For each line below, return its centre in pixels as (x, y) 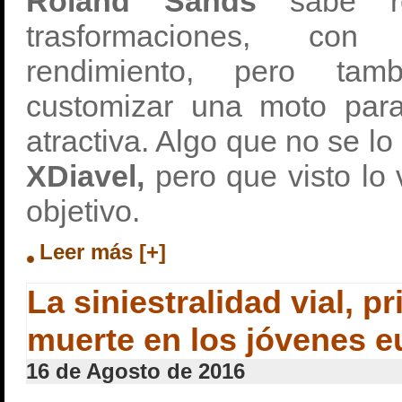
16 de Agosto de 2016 (135, 371)
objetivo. (83, 211)
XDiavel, (85, 176)
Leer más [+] (103, 252)
